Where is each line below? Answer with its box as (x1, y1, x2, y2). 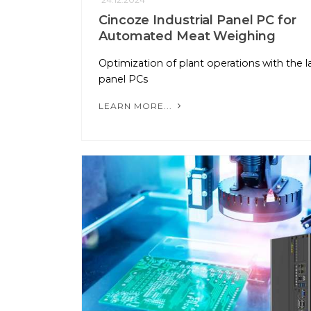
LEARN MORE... (99, 100, 175, 111)
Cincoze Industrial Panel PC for (99, 12, 296, 28)
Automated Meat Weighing (99, 28, 276, 44)
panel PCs (99, 73, 148, 86)
